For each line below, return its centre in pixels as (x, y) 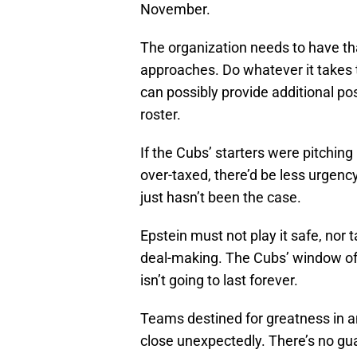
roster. (161, 115)
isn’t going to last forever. (219, 280)
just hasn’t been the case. (221, 198)
